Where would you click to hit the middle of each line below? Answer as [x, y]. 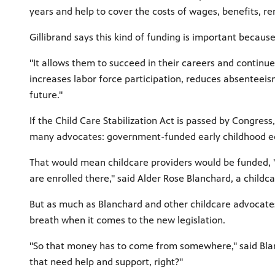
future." [46, 95]
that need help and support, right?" [106, 261]
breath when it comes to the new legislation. [129, 220]
